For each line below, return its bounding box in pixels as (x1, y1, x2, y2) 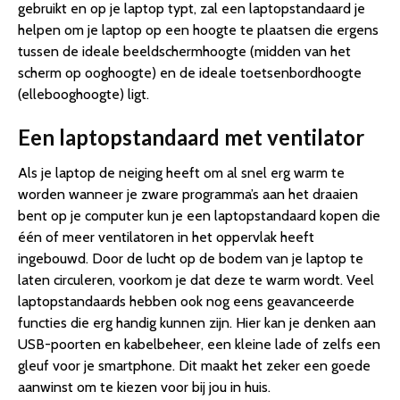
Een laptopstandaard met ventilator (18, 123, 364, 150)
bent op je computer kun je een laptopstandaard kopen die (18, 206, 380, 224)
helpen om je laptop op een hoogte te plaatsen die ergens (18, 21, 379, 38)
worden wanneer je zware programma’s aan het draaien (18, 185, 358, 203)
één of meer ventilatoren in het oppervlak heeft (18, 228, 314, 246)
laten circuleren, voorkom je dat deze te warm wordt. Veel (18, 271, 374, 288)
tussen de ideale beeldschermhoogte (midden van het (18, 42, 351, 60)
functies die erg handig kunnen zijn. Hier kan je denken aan (18, 313, 376, 331)
